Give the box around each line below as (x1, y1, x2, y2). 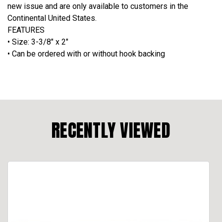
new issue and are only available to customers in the (7, 1, 188, 11)
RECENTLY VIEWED (52, 116, 170, 144)
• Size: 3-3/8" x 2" (7, 37, 68, 47)
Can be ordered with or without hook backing (12, 49, 165, 58)
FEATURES (7, 25, 45, 35)
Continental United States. (7, 13, 97, 23)
